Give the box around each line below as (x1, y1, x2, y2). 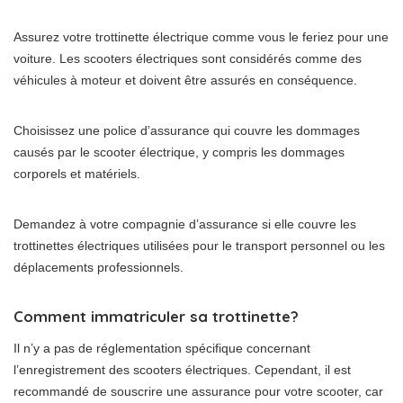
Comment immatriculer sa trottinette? (13, 307, 299, 326)
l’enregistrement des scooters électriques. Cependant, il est (13, 363, 351, 377)
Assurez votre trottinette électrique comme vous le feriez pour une (13, 30, 389, 44)
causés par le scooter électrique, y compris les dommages (13, 145, 345, 159)
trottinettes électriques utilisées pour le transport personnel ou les (13, 238, 385, 253)
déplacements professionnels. (13, 260, 184, 274)
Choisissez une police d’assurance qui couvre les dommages (13, 123, 360, 138)
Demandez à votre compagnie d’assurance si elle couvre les (13, 217, 356, 231)
